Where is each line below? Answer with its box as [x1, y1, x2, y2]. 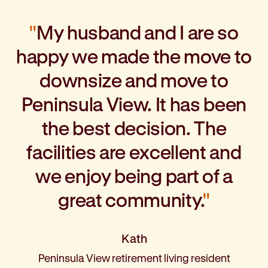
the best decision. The [41, 117, 227, 139]
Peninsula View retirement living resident [38, 252, 230, 264]
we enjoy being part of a [35, 165, 233, 187]
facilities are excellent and [26, 141, 242, 163]
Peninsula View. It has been [21, 93, 247, 115]
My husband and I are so [36, 21, 239, 44]
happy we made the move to [16, 45, 252, 68]
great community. [58, 188, 203, 211]
